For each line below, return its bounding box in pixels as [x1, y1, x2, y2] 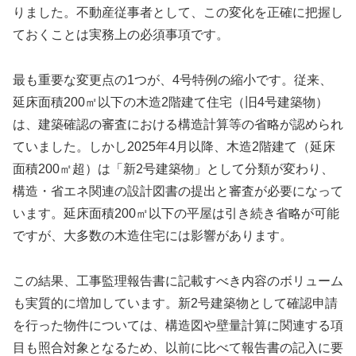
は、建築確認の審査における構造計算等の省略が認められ [13, 118, 343, 132]
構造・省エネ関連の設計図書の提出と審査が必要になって [13, 184, 343, 199]
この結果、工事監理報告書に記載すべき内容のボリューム [13, 273, 343, 288]
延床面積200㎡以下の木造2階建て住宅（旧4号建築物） [13, 95, 328, 110]
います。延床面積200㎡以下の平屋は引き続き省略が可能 [13, 207, 339, 221]
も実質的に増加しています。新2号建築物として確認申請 [13, 296, 338, 310]
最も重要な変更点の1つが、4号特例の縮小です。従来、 [13, 73, 332, 87]
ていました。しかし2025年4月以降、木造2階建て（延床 [13, 140, 335, 154]
